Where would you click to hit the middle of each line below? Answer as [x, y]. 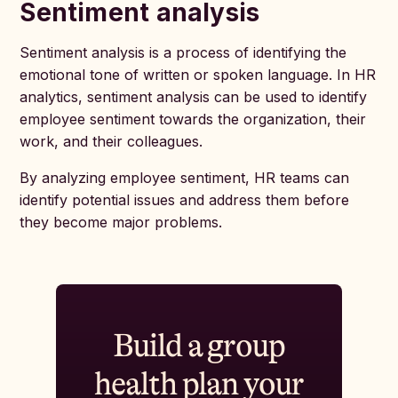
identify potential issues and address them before [185, 200]
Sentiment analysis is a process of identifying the [183, 52]
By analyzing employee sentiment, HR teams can [185, 178]
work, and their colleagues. [111, 141]
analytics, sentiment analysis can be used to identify [194, 97]
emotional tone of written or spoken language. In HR [198, 75]
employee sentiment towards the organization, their [193, 119]
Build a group [199, 346]
